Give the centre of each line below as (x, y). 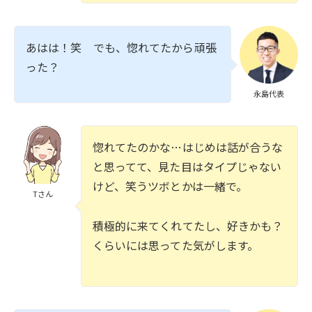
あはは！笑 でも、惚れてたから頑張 (121, 47)
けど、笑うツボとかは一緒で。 (170, 186)
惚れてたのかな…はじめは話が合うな (188, 147)
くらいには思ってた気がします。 (175, 245)
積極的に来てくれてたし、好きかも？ (188, 226)
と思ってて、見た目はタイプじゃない (187, 167)
